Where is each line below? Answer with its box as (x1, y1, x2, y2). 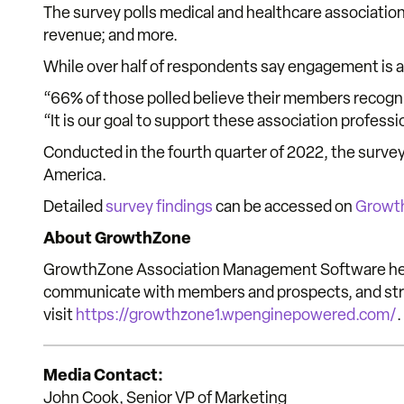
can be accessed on (213, 197, 355, 217)
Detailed (43, 197, 106, 217)
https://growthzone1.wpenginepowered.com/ (76, 305, 397, 326)
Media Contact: (43, 365, 163, 386)
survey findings (106, 197, 213, 217)
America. (43, 165, 106, 186)
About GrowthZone (43, 228, 191, 249)
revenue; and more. (43, 25, 178, 46)
